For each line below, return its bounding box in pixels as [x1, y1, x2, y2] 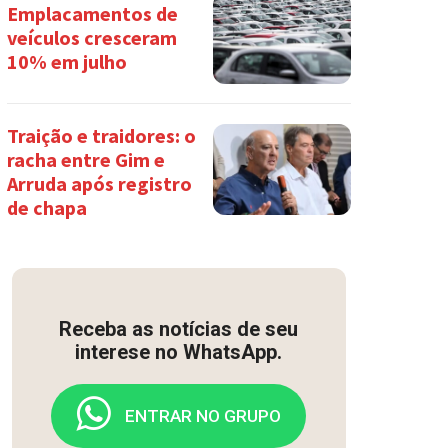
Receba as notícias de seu [59, 316, 299, 341]
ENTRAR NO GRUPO [125, 405, 282, 426]
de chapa [6, 194, 87, 220]
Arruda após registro [6, 170, 192, 196]
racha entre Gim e [6, 146, 165, 172]
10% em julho [6, 49, 127, 75]
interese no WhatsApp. [75, 339, 283, 364]
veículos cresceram [6, 25, 177, 51]
